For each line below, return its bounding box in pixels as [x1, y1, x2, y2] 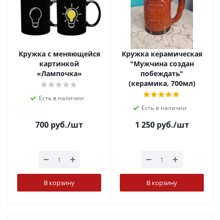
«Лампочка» [36, 69, 82, 78]
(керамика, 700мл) [128, 79, 195, 88]
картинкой [39, 59, 79, 68]
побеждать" [140, 69, 183, 78]
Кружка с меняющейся [18, 49, 100, 58]
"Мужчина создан [130, 59, 194, 68]
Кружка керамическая [121, 49, 202, 58]
